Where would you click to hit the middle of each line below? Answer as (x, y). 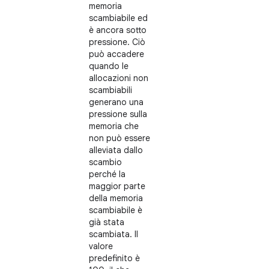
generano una (116, 102)
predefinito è (114, 258)
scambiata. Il (113, 234)
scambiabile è (116, 210)
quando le (109, 66)
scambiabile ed (118, 18)
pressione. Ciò (117, 42)
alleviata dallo (116, 150)
